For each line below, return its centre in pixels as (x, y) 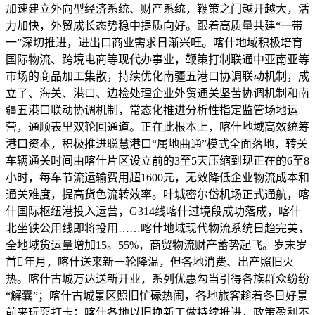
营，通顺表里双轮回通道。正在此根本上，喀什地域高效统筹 (157, 127)
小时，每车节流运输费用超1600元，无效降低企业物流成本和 (157, 177)
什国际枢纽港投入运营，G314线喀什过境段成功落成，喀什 (153, 211)
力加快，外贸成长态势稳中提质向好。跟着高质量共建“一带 (154, 25)
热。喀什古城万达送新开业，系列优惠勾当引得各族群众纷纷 (157, 278)
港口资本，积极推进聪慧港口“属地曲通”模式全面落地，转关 (157, 143)
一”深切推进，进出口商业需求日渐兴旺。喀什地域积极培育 (154, 42)
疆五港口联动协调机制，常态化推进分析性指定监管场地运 (152, 110)
